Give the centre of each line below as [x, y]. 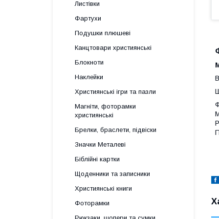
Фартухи [88, 18]
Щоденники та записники [112, 174]
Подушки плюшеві [103, 33]
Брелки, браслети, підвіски [116, 130]
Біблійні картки [97, 159]
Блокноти [89, 62]
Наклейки [89, 77]
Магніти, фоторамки [105, 106]
